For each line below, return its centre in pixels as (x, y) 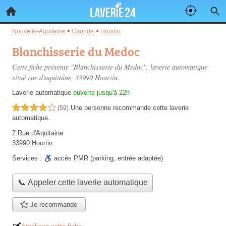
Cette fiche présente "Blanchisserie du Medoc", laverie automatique (110, 67)
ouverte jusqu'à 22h (101, 93)
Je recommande (53, 204)
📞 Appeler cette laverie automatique (82, 183)
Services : (28, 158)
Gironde (83, 31)
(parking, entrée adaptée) (126, 158)
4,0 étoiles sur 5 (34, 108)
